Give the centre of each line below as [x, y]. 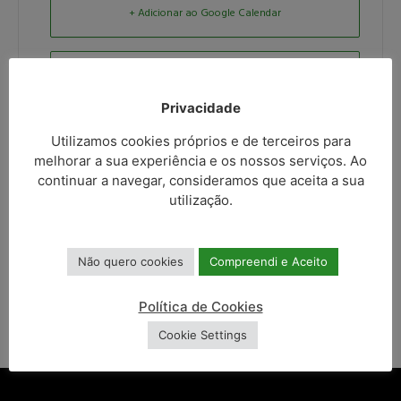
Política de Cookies [200, 306]
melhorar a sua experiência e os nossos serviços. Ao [200, 160]
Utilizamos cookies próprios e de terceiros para [200, 141]
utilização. [200, 200]
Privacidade [200, 108]
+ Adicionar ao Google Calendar [205, 13]
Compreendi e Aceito [269, 261]
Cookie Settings [203, 334]
